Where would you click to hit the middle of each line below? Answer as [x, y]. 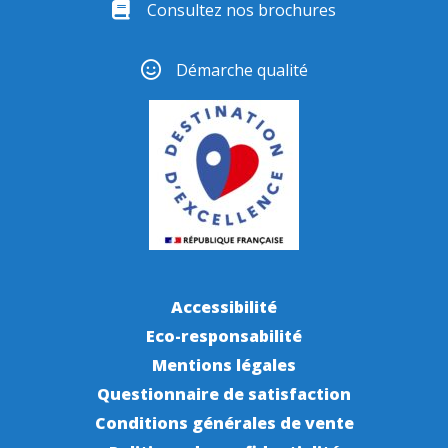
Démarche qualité [241, 70]
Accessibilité [224, 307]
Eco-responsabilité [224, 336]
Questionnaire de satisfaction [224, 394]
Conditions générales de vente [224, 423]
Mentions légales [224, 365]
